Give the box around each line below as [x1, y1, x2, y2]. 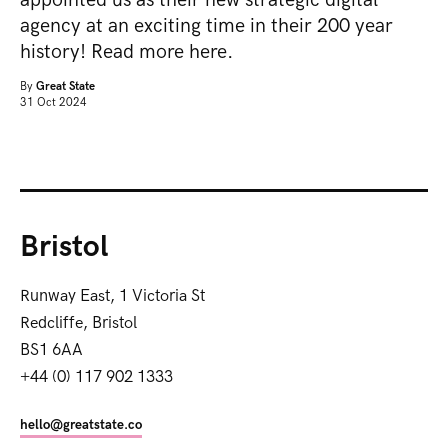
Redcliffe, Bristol [20, 312, 137, 333]
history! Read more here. [20, 39, 233, 64]
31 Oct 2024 [20, 95, 87, 110]
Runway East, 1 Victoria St [20, 285, 205, 306]
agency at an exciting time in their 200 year [20, 13, 393, 38]
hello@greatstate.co [20, 417, 142, 434]
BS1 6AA [20, 340, 83, 360]
